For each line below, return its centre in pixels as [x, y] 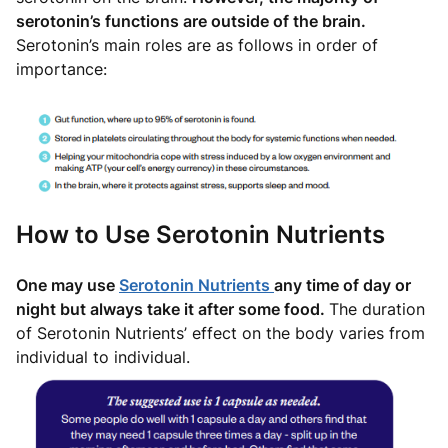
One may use [67, 285]
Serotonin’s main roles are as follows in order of [197, 44]
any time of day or [342, 285]
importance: [61, 68]
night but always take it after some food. [172, 309]
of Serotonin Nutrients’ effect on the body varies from [220, 333]
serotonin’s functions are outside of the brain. [191, 20]
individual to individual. [105, 357]
